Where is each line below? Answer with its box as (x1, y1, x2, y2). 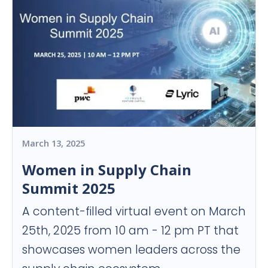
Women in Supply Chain (22, 159, 191, 179)
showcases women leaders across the (22, 241, 240, 258)
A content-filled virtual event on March (22, 203, 246, 220)
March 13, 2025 (22, 137, 85, 149)
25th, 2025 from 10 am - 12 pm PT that (22, 222, 239, 239)
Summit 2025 (22, 178, 115, 198)
